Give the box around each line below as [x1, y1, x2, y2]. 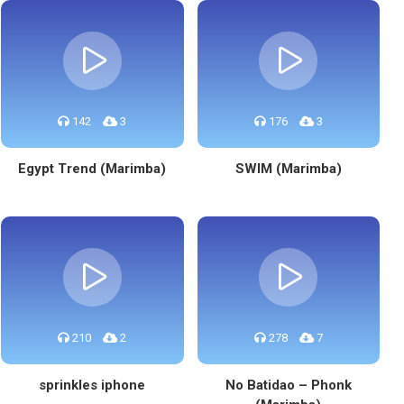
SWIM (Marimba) [234, 161, 342, 177]
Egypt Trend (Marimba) [18, 161, 167, 177]
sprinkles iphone [39, 377, 146, 393]
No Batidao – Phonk [225, 377, 352, 393]
